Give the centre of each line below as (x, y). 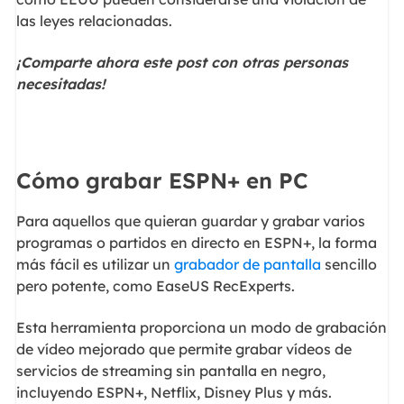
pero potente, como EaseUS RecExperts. (155, 285)
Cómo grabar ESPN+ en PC (162, 180)
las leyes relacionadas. (94, 20)
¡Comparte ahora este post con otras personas (182, 63)
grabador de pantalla (247, 264)
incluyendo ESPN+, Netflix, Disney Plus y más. (174, 392)
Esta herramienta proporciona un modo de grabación (201, 327)
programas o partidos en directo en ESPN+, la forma (196, 242)
